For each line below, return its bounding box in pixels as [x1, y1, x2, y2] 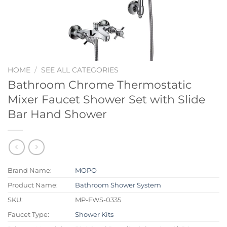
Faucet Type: [8, 210, 49, 219]
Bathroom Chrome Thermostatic [8, 77, 192, 92]
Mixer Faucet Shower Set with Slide [8, 92, 205, 106]
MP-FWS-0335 [75, 196, 122, 204]
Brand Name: [8, 166, 52, 175]
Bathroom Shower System [75, 181, 162, 190]
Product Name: [8, 181, 58, 190]
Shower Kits [75, 210, 114, 219]
